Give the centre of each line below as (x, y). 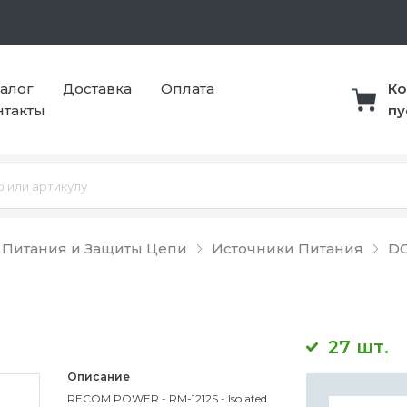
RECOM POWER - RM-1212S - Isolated (167, 398)
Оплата (188, 89)
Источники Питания (288, 248)
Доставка (97, 89)
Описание (98, 377)
